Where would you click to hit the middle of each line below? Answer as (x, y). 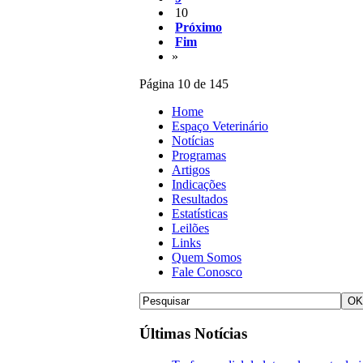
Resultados (200, 199)
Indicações (199, 185)
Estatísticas (200, 214)
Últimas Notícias (193, 334)
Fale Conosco (207, 272)
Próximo (199, 28)
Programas (199, 156)
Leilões (190, 228)
